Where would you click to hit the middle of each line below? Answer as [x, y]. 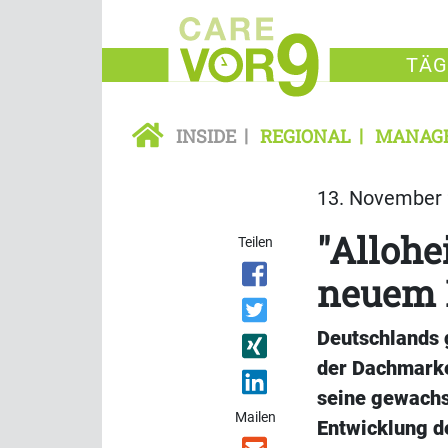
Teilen [256, 242]
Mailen [256, 417]
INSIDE [206, 136]
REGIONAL [305, 136]
